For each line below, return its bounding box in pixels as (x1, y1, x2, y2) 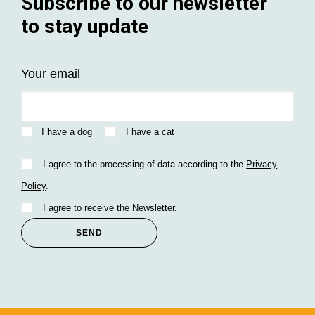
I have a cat (125, 127, 174, 137)
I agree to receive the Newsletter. (43, 202, 178, 213)
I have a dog (41, 127, 93, 137)
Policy (21, 181, 46, 191)
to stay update (21, 15, 148, 38)
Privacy (246, 159, 278, 169)
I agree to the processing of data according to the (43, 159, 247, 169)
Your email (21, 67, 80, 81)
